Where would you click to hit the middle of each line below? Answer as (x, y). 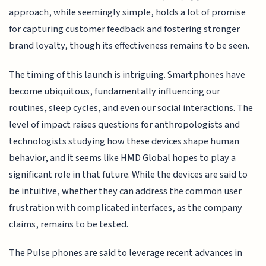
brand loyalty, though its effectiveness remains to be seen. (129, 46)
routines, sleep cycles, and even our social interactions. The (131, 108)
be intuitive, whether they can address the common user (126, 191)
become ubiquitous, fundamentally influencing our (115, 91)
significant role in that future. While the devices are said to (129, 174)
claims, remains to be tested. (69, 224)
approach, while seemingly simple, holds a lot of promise (128, 13)
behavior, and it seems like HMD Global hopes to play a (123, 158)
